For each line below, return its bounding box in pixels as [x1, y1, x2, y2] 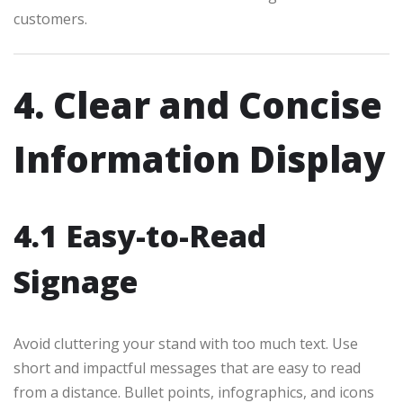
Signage [13, 261, 138, 303]
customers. [13, 9, 87, 30]
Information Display [13, 134, 385, 184]
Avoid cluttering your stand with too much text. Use [13, 334, 358, 354]
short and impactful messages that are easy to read [13, 358, 361, 379]
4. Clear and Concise [13, 80, 382, 130]
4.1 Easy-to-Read [13, 215, 266, 257]
